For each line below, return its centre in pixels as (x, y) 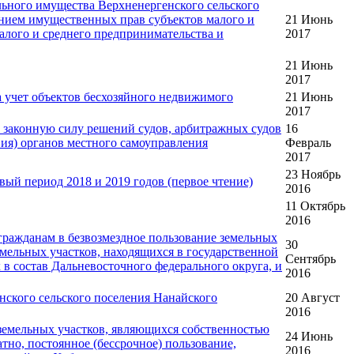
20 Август (313, 298)
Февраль (308, 143)
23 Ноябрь (313, 175)
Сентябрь (311, 259)
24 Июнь (309, 337)
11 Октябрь (315, 206)
